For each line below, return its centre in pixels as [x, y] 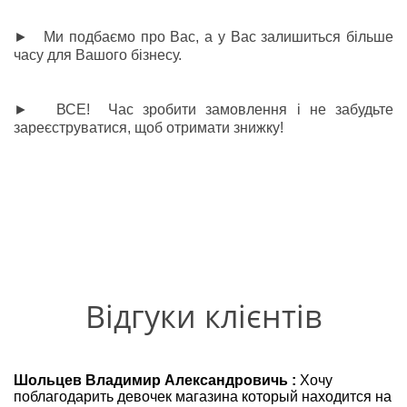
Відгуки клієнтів [203, 316]
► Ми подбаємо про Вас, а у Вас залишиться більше [203, 36]
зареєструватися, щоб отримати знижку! [149, 127]
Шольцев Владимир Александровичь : [155, 380]
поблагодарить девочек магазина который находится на [203, 396]
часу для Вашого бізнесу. [98, 55]
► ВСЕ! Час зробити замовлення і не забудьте [203, 109]
